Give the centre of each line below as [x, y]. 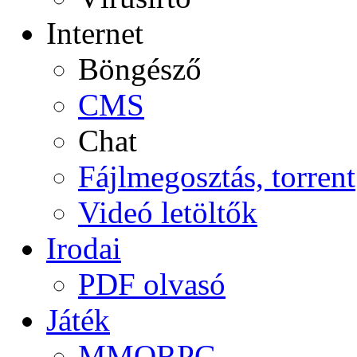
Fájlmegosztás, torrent [217, 177]
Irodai [84, 248]
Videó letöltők [168, 212]
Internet [95, 33]
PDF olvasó [152, 284]
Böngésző [140, 69]
